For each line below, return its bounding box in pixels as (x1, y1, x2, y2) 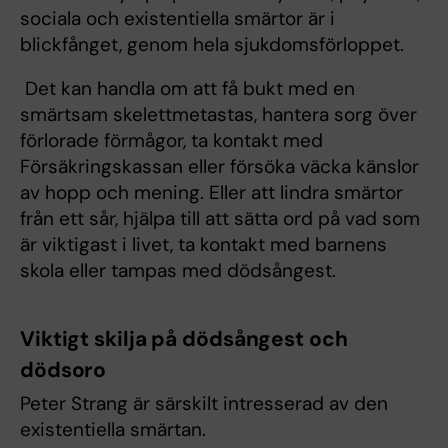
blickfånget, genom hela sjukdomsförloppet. (20, 32, 404, 58)
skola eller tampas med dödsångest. (20, 258, 336, 284)
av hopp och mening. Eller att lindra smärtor (20, 180, 403, 206)
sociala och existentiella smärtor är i (20, 6, 335, 32)
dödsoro (20, 356, 107, 385)
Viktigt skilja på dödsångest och (20, 325, 348, 354)
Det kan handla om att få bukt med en (20, 76, 355, 102)
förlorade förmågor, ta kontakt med (20, 128, 323, 154)
